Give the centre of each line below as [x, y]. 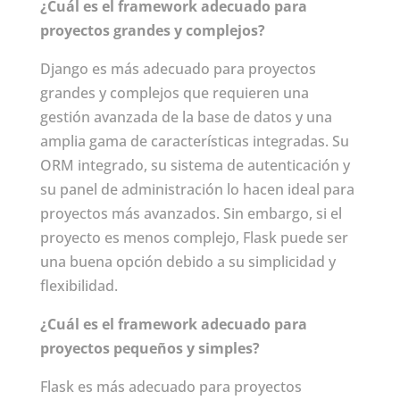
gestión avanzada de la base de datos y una [186, 117]
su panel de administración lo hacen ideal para [197, 190]
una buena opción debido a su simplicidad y [187, 262]
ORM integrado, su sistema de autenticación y [195, 166]
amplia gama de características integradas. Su [194, 142]
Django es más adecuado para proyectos [178, 69]
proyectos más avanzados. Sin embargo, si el [191, 214]
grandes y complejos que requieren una [174, 93]
